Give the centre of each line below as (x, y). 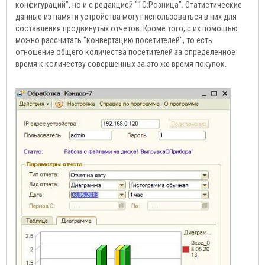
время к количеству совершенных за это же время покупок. (121, 64)
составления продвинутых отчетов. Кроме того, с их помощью (127, 29)
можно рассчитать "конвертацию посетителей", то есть (114, 41)
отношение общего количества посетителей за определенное (125, 52)
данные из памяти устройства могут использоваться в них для (126, 17)
